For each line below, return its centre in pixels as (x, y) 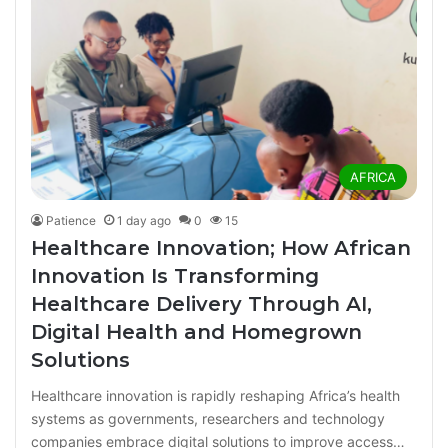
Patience (71, 221)
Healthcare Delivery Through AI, (201, 304)
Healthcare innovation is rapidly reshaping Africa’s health (215, 396)
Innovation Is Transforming (175, 276)
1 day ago (144, 221)
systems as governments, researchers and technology (208, 419)
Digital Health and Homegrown (196, 332)
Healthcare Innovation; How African (221, 248)
